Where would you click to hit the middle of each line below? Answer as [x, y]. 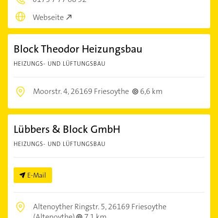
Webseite [48, 17]
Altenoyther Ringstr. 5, [71, 206]
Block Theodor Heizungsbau [78, 49]
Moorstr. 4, [52, 91]
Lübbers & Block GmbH [67, 129]
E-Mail [37, 175]
